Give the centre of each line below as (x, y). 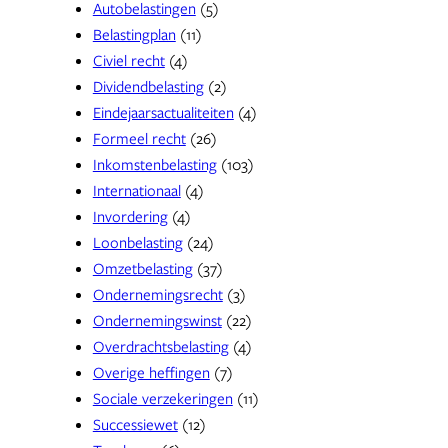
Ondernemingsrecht (157, 293)
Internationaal (136, 189)
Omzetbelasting (142, 267)
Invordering (130, 215)
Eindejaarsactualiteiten (163, 111)
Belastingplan (134, 33)
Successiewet (135, 423)
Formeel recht (139, 137)
